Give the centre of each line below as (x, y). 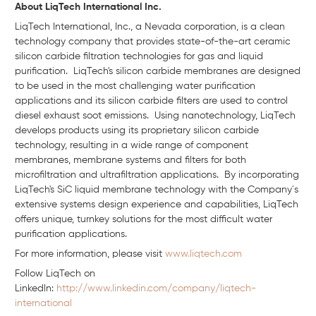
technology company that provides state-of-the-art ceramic (153, 42)
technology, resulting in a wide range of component (132, 146)
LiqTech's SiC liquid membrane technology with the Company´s (157, 190)
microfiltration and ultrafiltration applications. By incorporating (157, 175)
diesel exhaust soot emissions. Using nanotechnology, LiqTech (155, 116)
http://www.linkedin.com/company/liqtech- (156, 289)
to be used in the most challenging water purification (135, 86)
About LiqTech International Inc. (88, 7)
